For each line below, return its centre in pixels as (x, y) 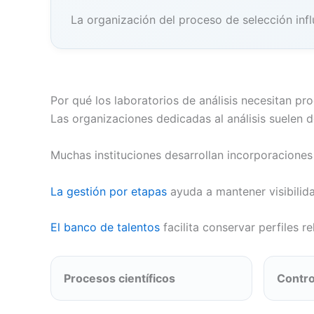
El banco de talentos (107, 227)
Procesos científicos (120, 279)
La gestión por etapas (110, 191)
